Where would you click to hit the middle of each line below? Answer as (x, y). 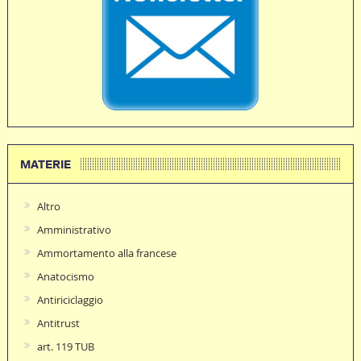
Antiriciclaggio (70, 300)
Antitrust (58, 324)
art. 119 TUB (65, 347)
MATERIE (45, 165)
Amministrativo (74, 230)
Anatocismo (65, 277)
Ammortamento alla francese (106, 253)
